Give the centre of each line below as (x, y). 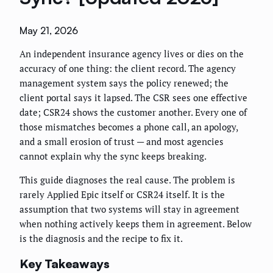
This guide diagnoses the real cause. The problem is (127, 180)
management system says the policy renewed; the (124, 83)
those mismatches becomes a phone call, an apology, (129, 127)
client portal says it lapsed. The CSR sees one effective (133, 98)
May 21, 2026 (49, 31)
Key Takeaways (65, 263)
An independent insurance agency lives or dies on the (132, 54)
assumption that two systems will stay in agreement (129, 209)
